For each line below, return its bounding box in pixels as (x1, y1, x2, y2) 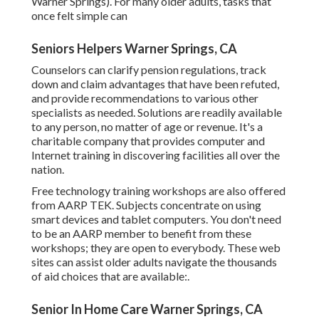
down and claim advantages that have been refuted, (31, 77, 279, 91)
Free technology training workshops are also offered (31, 184, 286, 198)
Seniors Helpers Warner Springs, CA (31, 41, 237, 57)
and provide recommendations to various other (31, 91, 258, 105)
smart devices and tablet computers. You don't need (31, 212, 281, 226)
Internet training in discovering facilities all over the (31, 148, 280, 162)
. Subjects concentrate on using (112, 198, 261, 212)
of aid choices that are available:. (31, 269, 189, 283)
